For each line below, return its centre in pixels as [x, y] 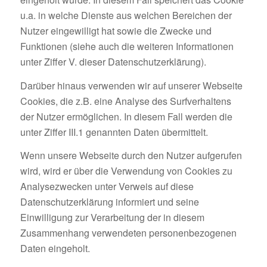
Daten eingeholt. [55, 249]
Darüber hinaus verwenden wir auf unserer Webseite [131, 85]
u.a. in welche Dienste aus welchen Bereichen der [126, 15]
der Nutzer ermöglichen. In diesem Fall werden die [126, 116]
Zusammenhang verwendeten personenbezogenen [128, 233]
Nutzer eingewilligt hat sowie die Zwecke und [116, 31]
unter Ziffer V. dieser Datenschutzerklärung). [113, 62]
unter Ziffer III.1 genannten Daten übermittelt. [114, 132]
